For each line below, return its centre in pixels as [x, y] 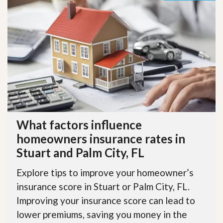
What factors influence [79, 124]
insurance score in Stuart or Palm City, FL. [103, 186]
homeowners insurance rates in [101, 138]
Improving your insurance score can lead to [106, 200]
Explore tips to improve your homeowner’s [105, 172]
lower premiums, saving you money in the [102, 214]
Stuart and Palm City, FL [80, 152]
